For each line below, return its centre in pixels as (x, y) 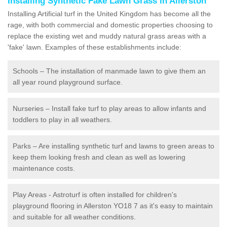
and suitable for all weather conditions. (74, 217)
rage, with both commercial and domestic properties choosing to (110, 25)
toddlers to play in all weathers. (62, 119)
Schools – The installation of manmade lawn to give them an (109, 71)
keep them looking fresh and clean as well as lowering (99, 157)
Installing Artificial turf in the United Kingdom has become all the (109, 13)
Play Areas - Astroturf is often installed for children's (95, 194)
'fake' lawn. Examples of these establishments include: (94, 47)
